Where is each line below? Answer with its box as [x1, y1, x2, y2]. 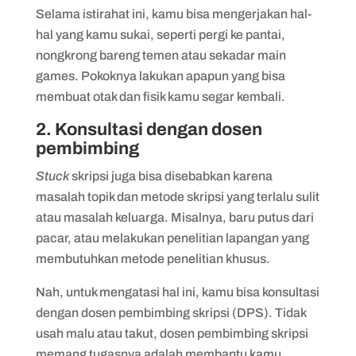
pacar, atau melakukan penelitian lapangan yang [35, 231, 309, 245]
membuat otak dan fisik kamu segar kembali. [35, 90, 288, 103]
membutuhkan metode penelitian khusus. [35, 252, 273, 265]
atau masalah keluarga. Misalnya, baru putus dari [35, 211, 314, 224]
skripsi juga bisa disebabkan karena [68, 169, 273, 183]
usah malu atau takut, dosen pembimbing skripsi [35, 327, 308, 340]
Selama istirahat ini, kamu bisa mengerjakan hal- [35, 7, 311, 21]
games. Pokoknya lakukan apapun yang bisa [35, 69, 285, 83]
